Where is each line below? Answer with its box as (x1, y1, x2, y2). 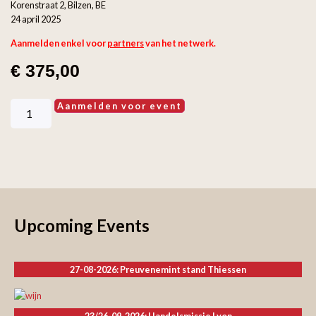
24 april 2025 (11, 13, 61, 25)
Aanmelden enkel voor (11, 37, 107, 49)
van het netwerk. (144, 37, 216, 49)
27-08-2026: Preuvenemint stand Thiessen (70, 264, 246, 276)
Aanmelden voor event (57, 99, 183, 111)
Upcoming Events (14, 215, 150, 236)
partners (107, 37, 144, 49)
